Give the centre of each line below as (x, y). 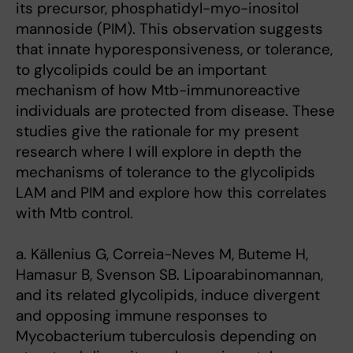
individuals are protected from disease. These (175, 111)
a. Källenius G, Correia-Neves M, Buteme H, (162, 254)
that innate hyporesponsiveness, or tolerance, (174, 49)
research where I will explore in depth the (159, 152)
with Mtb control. (74, 213)
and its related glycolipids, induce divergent (168, 295)
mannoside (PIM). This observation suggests (169, 29)
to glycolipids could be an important (141, 70)
